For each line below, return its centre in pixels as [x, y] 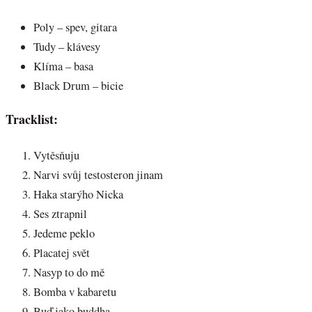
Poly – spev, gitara [75, 27]
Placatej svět [62, 252]
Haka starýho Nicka [78, 194]
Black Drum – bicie [78, 85]
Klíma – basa [63, 66]
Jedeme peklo [64, 233]
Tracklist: [32, 119]
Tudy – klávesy [67, 46]
